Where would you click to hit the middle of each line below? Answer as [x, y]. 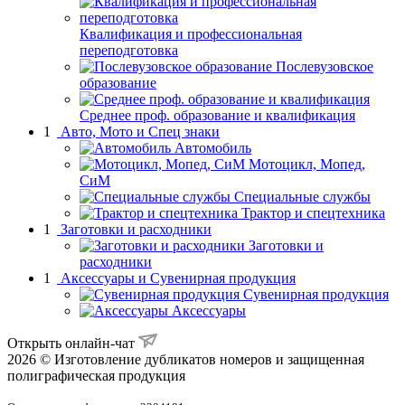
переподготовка [129, 50]
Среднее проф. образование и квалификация [217, 115]
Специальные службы [302, 196]
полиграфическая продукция [96, 375]
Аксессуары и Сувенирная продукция [178, 278]
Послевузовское [325, 66]
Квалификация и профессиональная [191, 33]
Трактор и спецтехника [313, 212]
